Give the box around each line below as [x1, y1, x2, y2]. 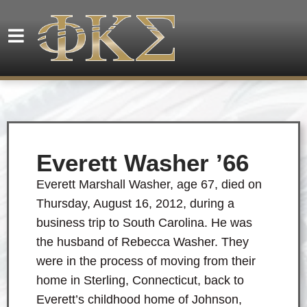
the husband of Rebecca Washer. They [36, 235, 249, 249]
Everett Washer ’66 [36, 149, 249, 177]
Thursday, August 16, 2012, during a [36, 197, 234, 211]
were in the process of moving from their [36, 254, 256, 269]
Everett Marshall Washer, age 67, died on [36, 177, 262, 192]
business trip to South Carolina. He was [36, 216, 252, 230]
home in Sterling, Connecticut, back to [36, 273, 244, 288]
